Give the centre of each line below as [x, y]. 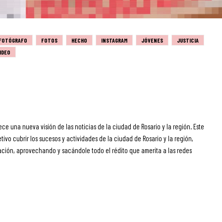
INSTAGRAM [114, 40]
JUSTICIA [188, 40]
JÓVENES [152, 40]
